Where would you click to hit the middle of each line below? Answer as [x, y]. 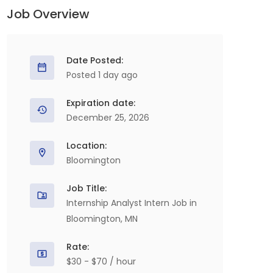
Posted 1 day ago [102, 75]
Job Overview [48, 14]
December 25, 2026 [108, 118]
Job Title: [87, 188]
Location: [87, 146]
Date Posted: [95, 60]
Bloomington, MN [102, 219]
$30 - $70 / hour [101, 261]
